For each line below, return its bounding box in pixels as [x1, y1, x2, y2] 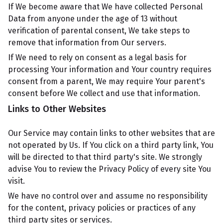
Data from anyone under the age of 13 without [8, 14, 177, 23]
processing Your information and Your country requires [8, 65, 212, 74]
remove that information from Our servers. [8, 38, 166, 47]
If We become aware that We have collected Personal [8, 2, 203, 11]
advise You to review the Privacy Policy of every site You [8, 164, 211, 174]
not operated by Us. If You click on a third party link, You [8, 140, 214, 150]
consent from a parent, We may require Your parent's [8, 77, 205, 86]
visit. [8, 176, 25, 186]
